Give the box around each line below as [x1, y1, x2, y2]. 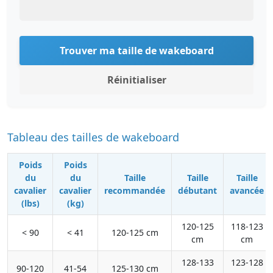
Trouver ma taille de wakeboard [59, 44, 214, 57]
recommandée [104, 185, 165, 196]
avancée [230, 185, 264, 196]
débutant [178, 185, 217, 196]
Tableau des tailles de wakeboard [7, 130, 179, 144]
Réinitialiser [107, 73, 166, 87]
